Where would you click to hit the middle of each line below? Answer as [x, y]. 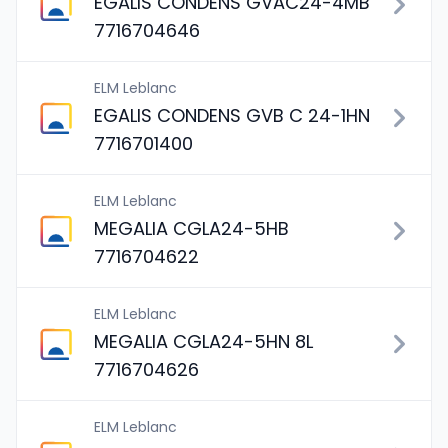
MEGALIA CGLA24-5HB [191, 228]
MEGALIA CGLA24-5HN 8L [203, 341]
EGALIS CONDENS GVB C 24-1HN [232, 115]
